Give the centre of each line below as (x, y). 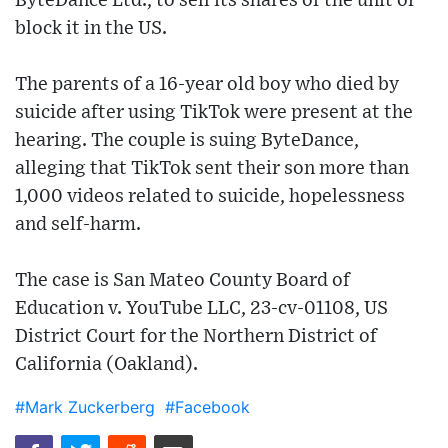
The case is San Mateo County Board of (182, 281)
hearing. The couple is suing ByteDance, (187, 141)
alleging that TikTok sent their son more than (212, 169)
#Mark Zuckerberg (85, 407)
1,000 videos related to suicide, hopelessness (210, 197)
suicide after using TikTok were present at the (214, 113)
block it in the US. (91, 29)
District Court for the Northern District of (196, 337)
